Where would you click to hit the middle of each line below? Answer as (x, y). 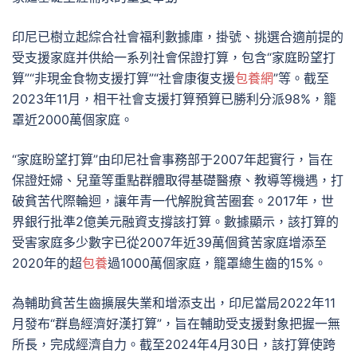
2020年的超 (47, 263)
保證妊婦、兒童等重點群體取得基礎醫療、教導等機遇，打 (178, 180)
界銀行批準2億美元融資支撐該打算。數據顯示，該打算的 (175, 222)
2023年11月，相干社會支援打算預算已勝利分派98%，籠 (174, 99)
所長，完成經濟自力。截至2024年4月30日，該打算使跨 (174, 344)
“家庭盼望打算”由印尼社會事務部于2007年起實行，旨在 (173, 159)
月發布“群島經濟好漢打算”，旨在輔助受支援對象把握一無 (176, 324)
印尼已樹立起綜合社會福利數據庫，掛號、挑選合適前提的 (178, 37)
